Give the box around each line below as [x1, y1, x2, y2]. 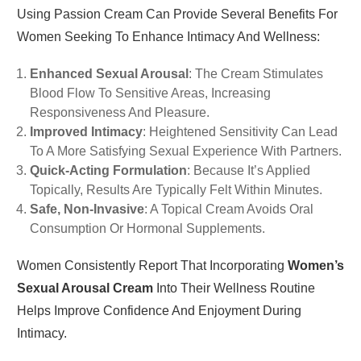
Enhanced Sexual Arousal [29, 67, 189, 81]
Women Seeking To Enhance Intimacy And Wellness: [16, 30, 320, 44]
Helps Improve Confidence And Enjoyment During [16, 304, 301, 318]
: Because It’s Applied [186, 164, 310, 178]
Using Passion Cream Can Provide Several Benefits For [16, 7, 338, 22]
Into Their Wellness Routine [152, 281, 315, 296]
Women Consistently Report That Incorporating [16, 259, 288, 273]
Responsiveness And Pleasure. [29, 106, 210, 120]
